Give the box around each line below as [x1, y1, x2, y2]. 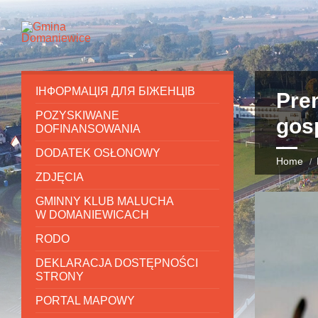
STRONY [35, 270, 84, 283]
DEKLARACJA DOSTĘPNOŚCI [35, 257, 198, 269]
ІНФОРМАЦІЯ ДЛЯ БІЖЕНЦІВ [35, 85, 195, 97]
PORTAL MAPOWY [35, 295, 135, 307]
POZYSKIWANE [35, 109, 119, 121]
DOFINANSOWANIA [35, 123, 141, 135]
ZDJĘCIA [35, 171, 84, 183]
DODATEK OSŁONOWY [35, 147, 160, 159]
